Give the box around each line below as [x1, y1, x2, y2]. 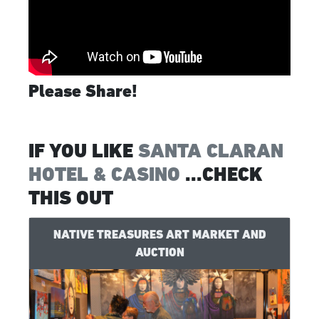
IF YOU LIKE [28, 138, 138, 162]
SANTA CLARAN [138, 138, 283, 162]
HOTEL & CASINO [28, 162, 180, 186]
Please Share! [28, 80, 137, 101]
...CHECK [180, 162, 263, 186]
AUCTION [135, 244, 184, 259]
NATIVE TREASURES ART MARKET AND [53, 226, 266, 241]
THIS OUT [28, 185, 113, 209]
